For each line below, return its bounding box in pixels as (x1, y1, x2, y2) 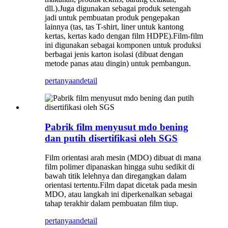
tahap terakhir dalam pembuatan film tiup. (45, 199, 178, 208)
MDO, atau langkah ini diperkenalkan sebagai (45, 190, 192, 199)
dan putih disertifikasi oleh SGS (45, 132, 178, 144)
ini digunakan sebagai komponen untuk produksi (45, 40, 201, 49)
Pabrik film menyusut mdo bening (45, 121, 188, 132)
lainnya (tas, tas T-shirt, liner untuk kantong (45, 22, 184, 31)
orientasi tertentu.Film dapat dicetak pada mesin (45, 181, 197, 190)
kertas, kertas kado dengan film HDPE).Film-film (45, 31, 203, 40)
